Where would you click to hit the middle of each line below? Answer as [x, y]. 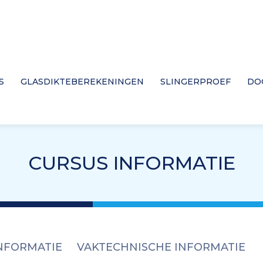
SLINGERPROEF [196, 82]
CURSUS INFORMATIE [131, 163]
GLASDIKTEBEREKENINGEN [82, 82]
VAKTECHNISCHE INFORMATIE [161, 247]
